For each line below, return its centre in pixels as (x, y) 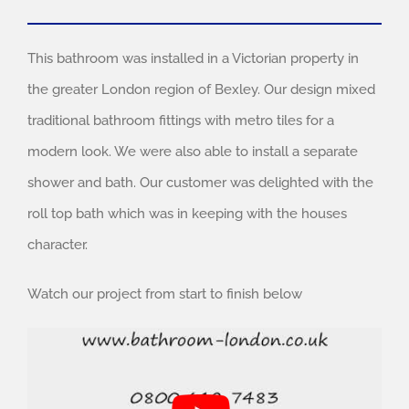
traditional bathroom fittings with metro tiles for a (181, 120)
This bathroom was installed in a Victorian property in (193, 58)
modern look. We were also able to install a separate (193, 151)
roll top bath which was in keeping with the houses (187, 213)
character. (58, 244)
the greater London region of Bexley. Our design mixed (201, 89)
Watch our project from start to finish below (165, 294)
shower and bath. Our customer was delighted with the (200, 182)
